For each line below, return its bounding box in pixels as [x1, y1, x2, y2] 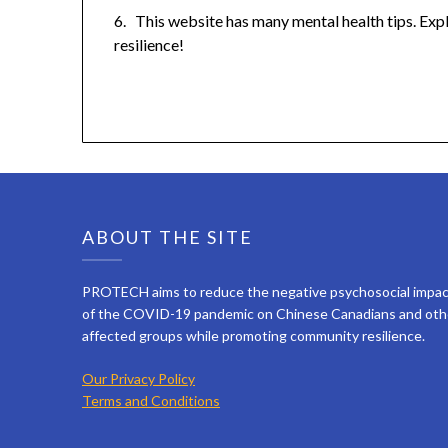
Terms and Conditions [82, 392, 220, 410]
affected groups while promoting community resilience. [82, 327, 425, 345]
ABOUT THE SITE [82, 226, 253, 249]
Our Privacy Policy [82, 370, 195, 388]
